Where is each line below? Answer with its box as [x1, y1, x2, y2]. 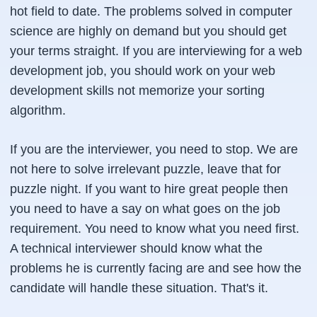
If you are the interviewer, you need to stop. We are [10, 142, 298, 156]
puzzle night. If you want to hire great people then [10, 182, 288, 196]
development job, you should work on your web [10, 64, 275, 78]
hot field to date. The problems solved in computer [10, 4, 292, 18]
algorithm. [10, 103, 66, 117]
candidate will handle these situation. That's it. [10, 281, 268, 295]
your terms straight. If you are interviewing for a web [10, 44, 302, 58]
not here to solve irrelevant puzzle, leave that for [10, 162, 281, 176]
